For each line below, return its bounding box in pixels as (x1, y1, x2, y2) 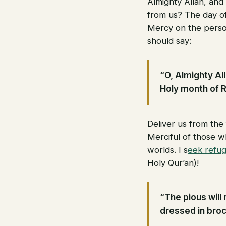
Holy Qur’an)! (147, 158, 199, 168)
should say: (147, 36, 191, 46)
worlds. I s (147, 145, 188, 155)
